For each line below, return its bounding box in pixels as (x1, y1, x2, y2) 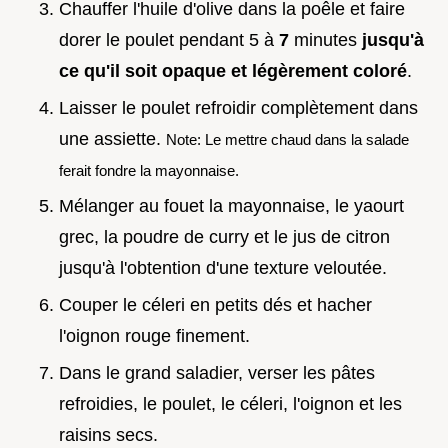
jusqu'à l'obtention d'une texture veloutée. (59, 258, 387, 279)
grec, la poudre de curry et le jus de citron (59, 227, 390, 248)
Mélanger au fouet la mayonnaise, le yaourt (59, 196, 404, 217)
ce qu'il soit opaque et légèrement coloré (59, 61, 407, 82)
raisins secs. (59, 424, 158, 445)
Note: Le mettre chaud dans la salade (166, 130, 409, 148)
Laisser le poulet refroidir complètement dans (59, 97, 418, 118)
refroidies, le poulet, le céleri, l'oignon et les (59, 393, 402, 414)
